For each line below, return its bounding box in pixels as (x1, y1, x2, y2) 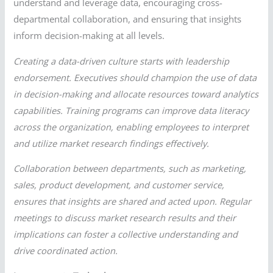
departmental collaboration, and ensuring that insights (13, 13, 242, 26)
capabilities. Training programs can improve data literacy (13, 104, 249, 116)
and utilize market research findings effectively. (13, 136, 210, 149)
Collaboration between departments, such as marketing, (13, 162, 247, 175)
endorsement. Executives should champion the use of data (13, 71, 257, 83)
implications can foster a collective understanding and (13, 228, 238, 241)
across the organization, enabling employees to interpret (13, 120, 249, 133)
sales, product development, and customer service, (13, 179, 225, 191)
